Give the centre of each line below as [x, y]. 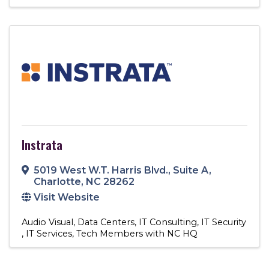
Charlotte [57, 181]
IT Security [224, 222]
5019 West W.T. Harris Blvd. [101, 170]
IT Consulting [168, 222]
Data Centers [106, 222]
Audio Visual [47, 222]
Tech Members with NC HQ [137, 233]
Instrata [42, 144]
